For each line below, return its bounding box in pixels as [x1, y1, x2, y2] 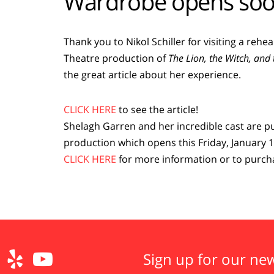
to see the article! [116, 103, 198, 116]
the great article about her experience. [64, 68, 241, 81]
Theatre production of [64, 51, 168, 65]
